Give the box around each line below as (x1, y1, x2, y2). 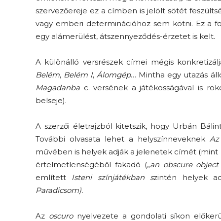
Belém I (64, 70, 93, 79)
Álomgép (97, 70, 131, 79)
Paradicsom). (36, 185, 83, 195)
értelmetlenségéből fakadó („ (36, 159, 150, 169)
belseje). (36, 95, 67, 105)
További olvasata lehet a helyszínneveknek (36, 134, 210, 144)
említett (36, 172, 72, 182)
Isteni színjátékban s (72, 172, 154, 182)
